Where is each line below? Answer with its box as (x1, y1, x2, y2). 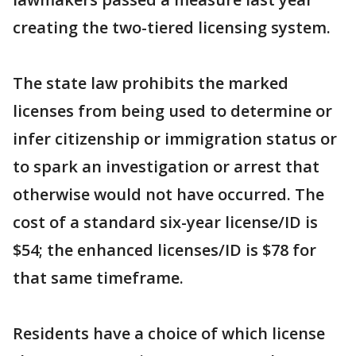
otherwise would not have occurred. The (13, 184, 324, 205)
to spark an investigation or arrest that (13, 156, 319, 177)
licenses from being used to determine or (13, 100, 332, 122)
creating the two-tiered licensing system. (13, 17, 331, 38)
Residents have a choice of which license (13, 323, 325, 344)
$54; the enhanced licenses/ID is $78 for (13, 239, 316, 261)
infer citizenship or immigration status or (13, 128, 337, 149)
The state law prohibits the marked (13, 72, 288, 94)
